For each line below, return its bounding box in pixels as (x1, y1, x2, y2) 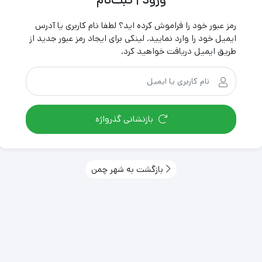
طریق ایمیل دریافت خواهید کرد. (121, 44, 236, 57)
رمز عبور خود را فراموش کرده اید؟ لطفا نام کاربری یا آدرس (35, 19, 236, 32)
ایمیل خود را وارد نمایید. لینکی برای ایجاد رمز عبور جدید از (29, 32, 236, 44)
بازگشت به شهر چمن (91, 163, 163, 175)
